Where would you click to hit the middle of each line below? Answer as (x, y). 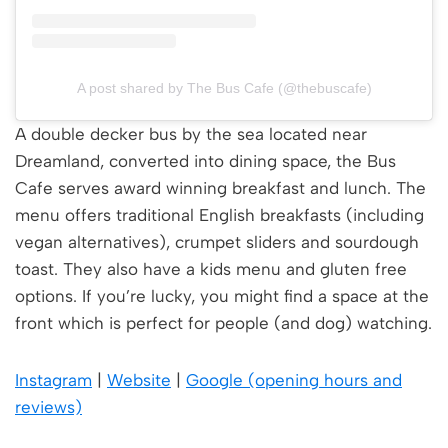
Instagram (53, 379)
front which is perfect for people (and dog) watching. (223, 322)
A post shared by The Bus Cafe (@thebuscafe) (224, 87)
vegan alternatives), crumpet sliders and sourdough (217, 241)
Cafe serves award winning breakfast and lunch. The (220, 187)
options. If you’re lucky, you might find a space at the (222, 295)
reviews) (48, 406)
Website (139, 379)
